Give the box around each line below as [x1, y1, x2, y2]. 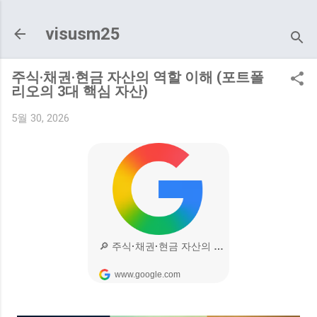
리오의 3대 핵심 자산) [11, 83, 148, 100]
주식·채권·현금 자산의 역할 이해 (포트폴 [11, 69, 264, 86]
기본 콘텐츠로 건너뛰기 [103, 11, 214, 24]
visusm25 [45, 24, 120, 44]
